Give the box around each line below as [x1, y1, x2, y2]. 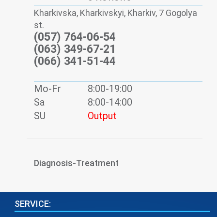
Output [88, 110, 117, 122]
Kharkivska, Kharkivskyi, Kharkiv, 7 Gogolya [34, 8, 197, 18]
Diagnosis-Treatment [34, 158, 119, 169]
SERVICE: [15, 199, 51, 209]
